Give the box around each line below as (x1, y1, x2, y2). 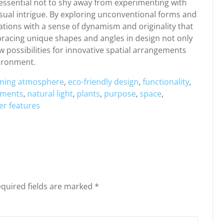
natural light (27, 88, 73, 99)
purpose (104, 88, 136, 99)
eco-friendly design (68, 76, 139, 87)
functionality (143, 76, 189, 87)
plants (77, 88, 100, 99)
